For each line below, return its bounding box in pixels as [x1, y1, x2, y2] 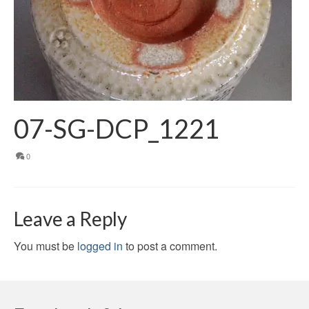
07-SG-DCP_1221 [14, 112, 219, 144]
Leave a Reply [14, 206, 127, 230]
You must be [14, 237, 77, 254]
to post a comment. [123, 237, 217, 254]
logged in [77, 237, 123, 254]
